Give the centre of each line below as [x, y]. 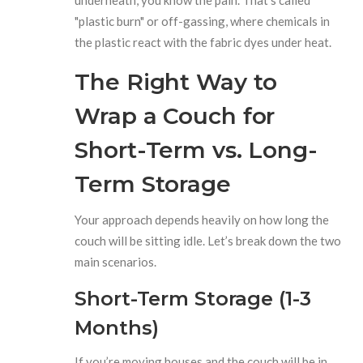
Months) [117, 327]
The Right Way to [176, 81]
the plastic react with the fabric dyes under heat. [203, 42]
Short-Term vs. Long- [196, 149]
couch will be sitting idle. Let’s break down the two [208, 240]
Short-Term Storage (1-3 [193, 298]
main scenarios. [116, 261]
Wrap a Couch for [175, 115]
